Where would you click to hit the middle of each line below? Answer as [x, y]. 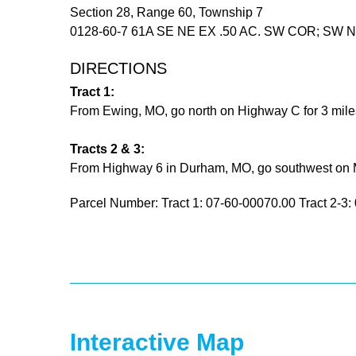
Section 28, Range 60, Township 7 [166, 12]
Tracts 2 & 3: [107, 149]
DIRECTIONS [118, 68]
